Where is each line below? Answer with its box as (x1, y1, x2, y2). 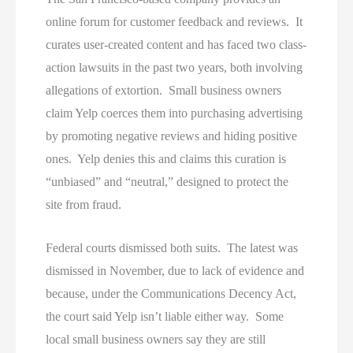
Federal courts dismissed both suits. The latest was (46, 240, 299, 255)
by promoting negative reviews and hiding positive (46, 128, 298, 143)
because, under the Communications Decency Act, (46, 286, 297, 300)
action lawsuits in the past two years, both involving (46, 60, 303, 74)
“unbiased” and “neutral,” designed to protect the (46, 174, 289, 188)
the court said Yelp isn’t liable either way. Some (46, 309, 284, 323)
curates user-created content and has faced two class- (46, 37, 307, 51)
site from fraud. (46, 197, 122, 211)
